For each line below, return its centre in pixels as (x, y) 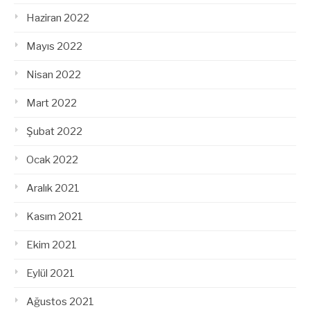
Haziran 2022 (58, 18)
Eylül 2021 (51, 273)
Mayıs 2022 (54, 46)
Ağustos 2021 (60, 301)
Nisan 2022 (54, 74)
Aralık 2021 (53, 188)
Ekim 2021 (52, 245)
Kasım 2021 (55, 216)
